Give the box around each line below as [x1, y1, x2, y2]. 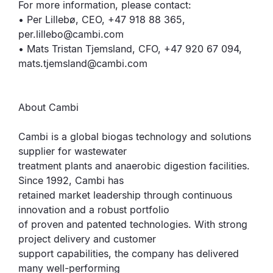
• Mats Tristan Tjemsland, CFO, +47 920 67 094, [18, 43, 242, 55]
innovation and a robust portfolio [18, 204, 169, 216]
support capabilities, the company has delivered [18, 247, 239, 260]
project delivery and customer [18, 233, 156, 245]
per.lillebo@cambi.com [18, 28, 124, 40]
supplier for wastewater [18, 145, 127, 157]
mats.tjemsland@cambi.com [18, 57, 147, 69]
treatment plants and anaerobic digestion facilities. [18, 160, 250, 172]
